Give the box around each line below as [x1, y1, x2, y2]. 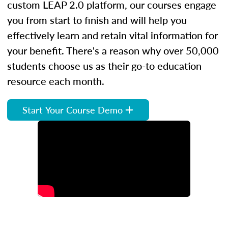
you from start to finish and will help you [7, 12, 187, 27]
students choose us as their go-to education [7, 58, 202, 73]
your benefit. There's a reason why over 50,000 [7, 43, 219, 58]
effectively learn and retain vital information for [7, 27, 218, 42]
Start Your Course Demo [22, 103, 123, 116]
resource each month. [7, 73, 104, 88]
